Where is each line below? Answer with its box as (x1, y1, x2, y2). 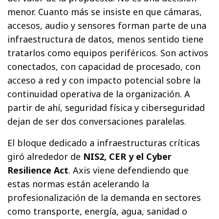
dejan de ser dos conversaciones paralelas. (7, 115, 187, 127)
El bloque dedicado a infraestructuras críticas (7, 136, 200, 149)
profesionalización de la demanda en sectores (7, 191, 201, 203)
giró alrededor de (7, 150, 84, 162)
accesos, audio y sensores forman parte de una (7, 19, 207, 31)
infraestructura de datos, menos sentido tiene (7, 33, 204, 45)
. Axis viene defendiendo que (68, 164, 189, 176)
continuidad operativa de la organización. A (7, 88, 191, 100)
